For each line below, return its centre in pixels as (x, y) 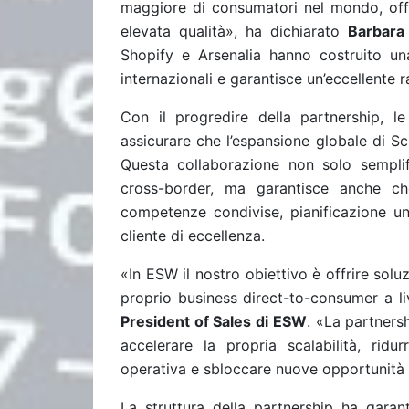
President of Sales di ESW (214, 321)
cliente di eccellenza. (193, 236)
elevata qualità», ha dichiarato (234, 31)
